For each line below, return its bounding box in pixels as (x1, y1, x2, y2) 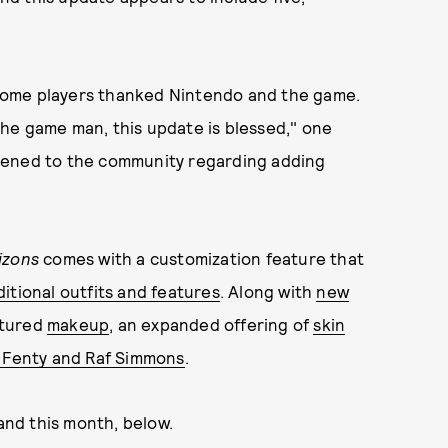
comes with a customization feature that (39, 248, 365, 268)
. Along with (219, 281, 317, 301)
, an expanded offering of (109, 314, 314, 334)
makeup (47, 314, 110, 334)
